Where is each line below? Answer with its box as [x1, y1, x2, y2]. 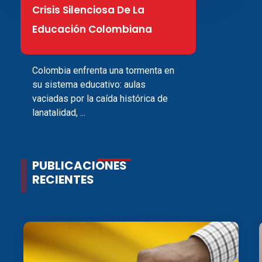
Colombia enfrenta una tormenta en [32, 64, 174, 76]
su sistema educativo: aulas [32, 78, 146, 90]
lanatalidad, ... [32, 106, 85, 118]
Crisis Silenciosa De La [32, 2, 144, 17]
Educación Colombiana [32, 22, 152, 36]
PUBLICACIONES [32, 157, 127, 174]
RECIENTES [32, 171, 94, 188]
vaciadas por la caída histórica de [32, 92, 168, 104]
